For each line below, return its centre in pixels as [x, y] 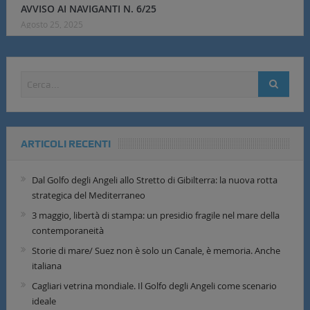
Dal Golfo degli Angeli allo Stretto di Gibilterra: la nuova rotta [154, 180]
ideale [44, 301]
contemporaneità [67, 231]
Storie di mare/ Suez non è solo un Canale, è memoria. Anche [156, 251]
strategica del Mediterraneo [88, 195]
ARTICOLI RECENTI [65, 144]
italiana [46, 266]
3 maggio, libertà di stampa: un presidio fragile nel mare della [155, 216]
